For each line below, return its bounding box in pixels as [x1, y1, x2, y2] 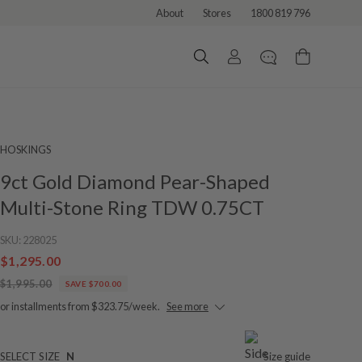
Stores [203, 6, 231, 19]
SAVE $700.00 [65, 279, 122, 288]
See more [166, 300, 208, 313]
